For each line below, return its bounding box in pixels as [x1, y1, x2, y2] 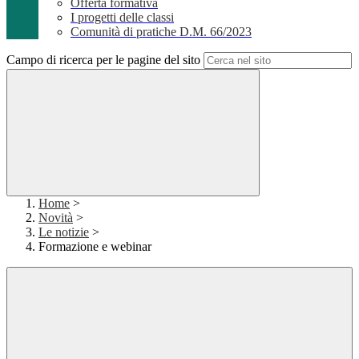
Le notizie [38, 225, 89, 240]
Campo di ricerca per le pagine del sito [6, 53, 200, 67]
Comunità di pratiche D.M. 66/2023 [71, 25, 252, 39]
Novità [38, 211, 73, 225]
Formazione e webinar [38, 240, 151, 254]
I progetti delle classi [71, 10, 174, 25]
